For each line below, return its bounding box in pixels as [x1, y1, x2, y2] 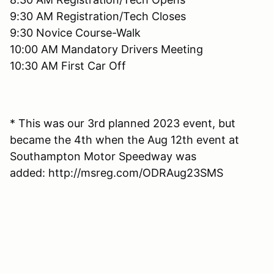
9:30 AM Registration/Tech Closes [10, 9, 186, 23]
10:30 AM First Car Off [10, 59, 126, 72]
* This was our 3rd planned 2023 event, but [10, 116, 235, 130]
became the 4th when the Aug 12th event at [10, 133, 239, 146]
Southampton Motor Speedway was [10, 149, 196, 163]
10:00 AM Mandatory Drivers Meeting [10, 42, 203, 56]
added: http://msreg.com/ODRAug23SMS [10, 166, 223, 179]
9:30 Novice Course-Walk [10, 26, 141, 39]
